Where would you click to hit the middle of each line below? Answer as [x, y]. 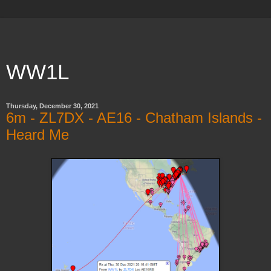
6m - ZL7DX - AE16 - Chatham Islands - [134, 118]
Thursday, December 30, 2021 [52, 106]
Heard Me [38, 135]
